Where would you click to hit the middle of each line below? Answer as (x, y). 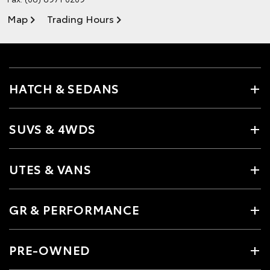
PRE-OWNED (50, 250)
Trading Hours (80, 19)
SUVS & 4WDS (52, 129)
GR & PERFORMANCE (74, 209)
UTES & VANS (50, 169)
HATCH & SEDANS (64, 88)
